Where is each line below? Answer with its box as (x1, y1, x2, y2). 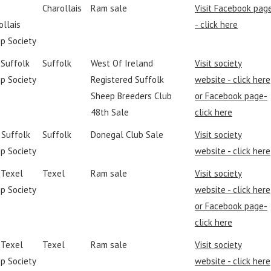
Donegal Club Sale (91, 129, 163, 140)
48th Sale (91, 106, 129, 118)
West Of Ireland (91, 57, 153, 69)
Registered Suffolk (91, 74, 164, 85)
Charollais (42, 2, 82, 14)
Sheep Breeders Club (91, 90, 172, 102)
